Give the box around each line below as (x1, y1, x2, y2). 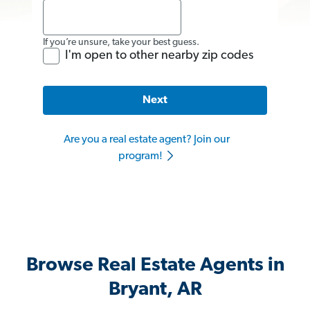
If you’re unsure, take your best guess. (43, 37, 199, 48)
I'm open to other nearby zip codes (65, 48, 253, 62)
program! (118, 151, 165, 163)
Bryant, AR (108, 280, 202, 300)
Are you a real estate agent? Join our (64, 134, 230, 146)
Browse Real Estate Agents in (26, 256, 284, 276)
